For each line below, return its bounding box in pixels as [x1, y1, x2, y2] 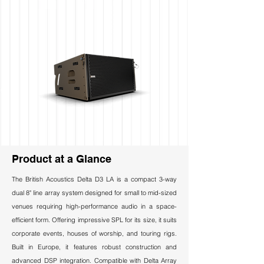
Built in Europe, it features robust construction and [12, 243, 177, 251]
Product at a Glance [12, 153, 111, 165]
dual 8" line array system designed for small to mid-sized [12, 189, 177, 197]
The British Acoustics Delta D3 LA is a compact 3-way [12, 175, 177, 183]
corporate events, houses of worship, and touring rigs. [12, 229, 177, 237]
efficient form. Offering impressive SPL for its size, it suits [12, 216, 177, 224]
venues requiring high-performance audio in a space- [12, 202, 177, 210]
